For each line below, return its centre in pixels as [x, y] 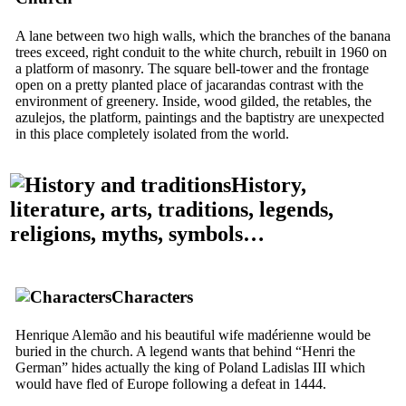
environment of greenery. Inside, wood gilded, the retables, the [193, 101]
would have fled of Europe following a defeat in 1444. [171, 383]
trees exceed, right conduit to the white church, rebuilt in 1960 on [201, 52]
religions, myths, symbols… [137, 233]
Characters [152, 296]
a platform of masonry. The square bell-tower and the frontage [192, 68]
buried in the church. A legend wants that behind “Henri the [185, 351]
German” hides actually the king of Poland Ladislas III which [190, 367]
